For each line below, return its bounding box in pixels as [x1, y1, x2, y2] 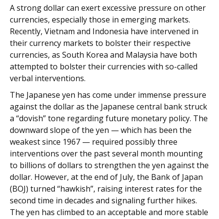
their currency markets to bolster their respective [10, 38, 191, 49]
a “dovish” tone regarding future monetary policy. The [10, 113, 208, 124]
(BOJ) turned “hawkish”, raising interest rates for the [10, 183, 202, 195]
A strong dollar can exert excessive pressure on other [10, 2, 206, 14]
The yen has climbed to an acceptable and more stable [10, 207, 208, 218]
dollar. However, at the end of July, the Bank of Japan [10, 172, 203, 183]
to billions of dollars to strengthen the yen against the [10, 160, 209, 171]
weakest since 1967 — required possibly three [10, 136, 177, 148]
